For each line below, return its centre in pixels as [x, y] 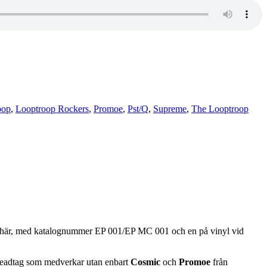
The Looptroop [220, 108]
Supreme [170, 108]
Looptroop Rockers [52, 108]
